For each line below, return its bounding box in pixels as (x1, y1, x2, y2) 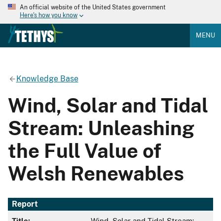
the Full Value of (8, 139, 161, 162)
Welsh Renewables (8, 161, 184, 185)
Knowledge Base (16, 74, 78, 83)
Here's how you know (20, 12, 77, 19)
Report (12, 199, 38, 209)
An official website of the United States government (20, 4, 166, 11)
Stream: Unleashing (8, 116, 194, 140)
